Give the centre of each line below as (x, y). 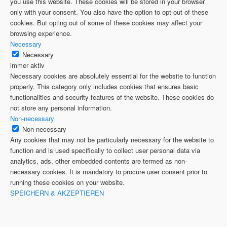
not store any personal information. (61, 108)
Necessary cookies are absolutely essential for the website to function (113, 76)
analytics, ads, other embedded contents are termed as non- (99, 161)
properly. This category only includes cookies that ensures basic (104, 87)
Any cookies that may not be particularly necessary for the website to (112, 140)
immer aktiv (27, 65)
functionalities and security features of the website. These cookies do (112, 97)
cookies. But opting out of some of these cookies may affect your (106, 23)
